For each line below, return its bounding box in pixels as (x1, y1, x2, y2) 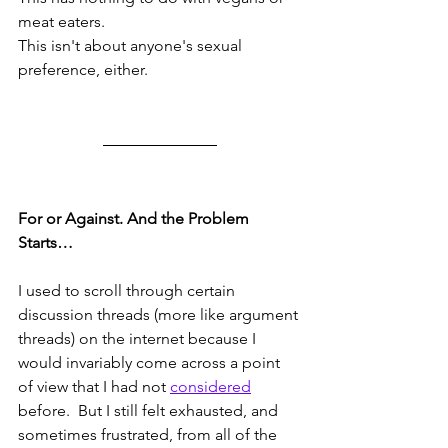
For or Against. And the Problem (18, 209, 253, 229)
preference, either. (18, 60, 148, 80)
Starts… (18, 233, 73, 253)
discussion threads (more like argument (18, 305, 302, 325)
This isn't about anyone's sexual (18, 36, 246, 56)
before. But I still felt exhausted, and (18, 401, 282, 421)
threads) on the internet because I (18, 329, 260, 349)
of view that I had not (18, 377, 170, 397)
